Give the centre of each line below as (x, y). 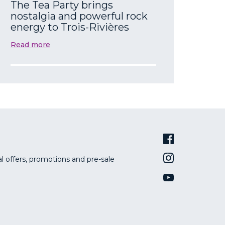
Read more (30, 44)
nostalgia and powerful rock (79, 16)
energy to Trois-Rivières (70, 27)
